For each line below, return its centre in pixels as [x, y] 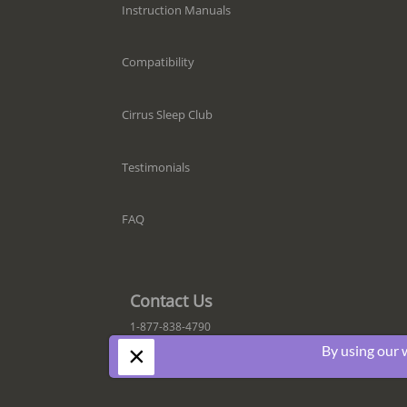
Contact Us [171, 301]
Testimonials [155, 167]
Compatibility [158, 62]
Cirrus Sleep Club [167, 114]
